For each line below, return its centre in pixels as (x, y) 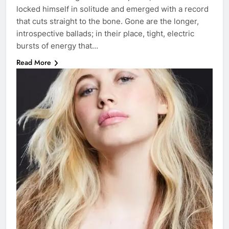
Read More (34, 62)
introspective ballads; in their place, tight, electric (105, 33)
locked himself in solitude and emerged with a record (112, 9)
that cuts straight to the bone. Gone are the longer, (108, 21)
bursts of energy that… (57, 45)
